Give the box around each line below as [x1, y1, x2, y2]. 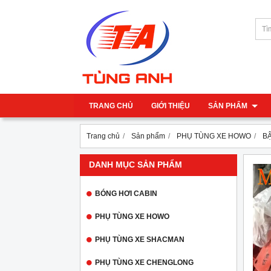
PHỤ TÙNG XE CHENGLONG [95, 258, 194, 267]
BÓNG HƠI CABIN [95, 189, 157, 198]
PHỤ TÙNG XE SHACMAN [95, 235, 184, 244]
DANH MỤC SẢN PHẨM [89, 160, 182, 169]
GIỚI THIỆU [151, 102, 190, 110]
